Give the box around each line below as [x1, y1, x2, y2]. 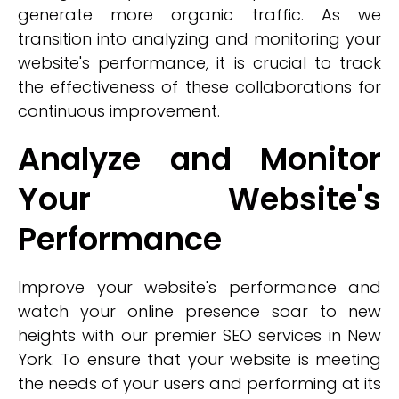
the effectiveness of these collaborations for [18, 76, 381, 98]
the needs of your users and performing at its [18, 372, 381, 395]
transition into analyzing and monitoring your [18, 28, 381, 50]
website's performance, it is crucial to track [18, 52, 381, 74]
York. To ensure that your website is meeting [18, 348, 381, 370]
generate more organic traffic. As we [18, 4, 381, 26]
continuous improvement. [18, 100, 220, 122]
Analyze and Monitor [18, 137, 381, 181]
